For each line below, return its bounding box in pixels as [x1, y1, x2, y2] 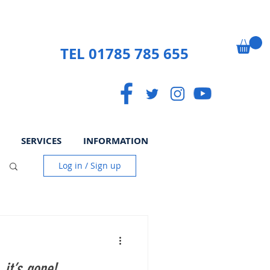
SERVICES [21, 134, 61, 147]
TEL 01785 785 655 [60, 43, 189, 64]
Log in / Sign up [58, 160, 121, 172]
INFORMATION [83, 134, 148, 147]
